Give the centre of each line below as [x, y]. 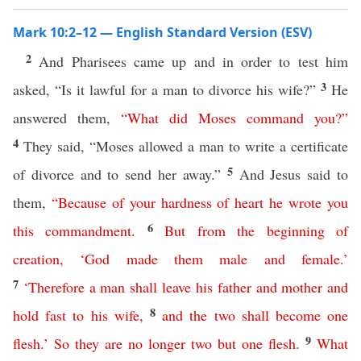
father [234, 287]
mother [302, 287]
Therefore [56, 287]
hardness [186, 202]
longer [167, 343]
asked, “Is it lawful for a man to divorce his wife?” [167, 89]
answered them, [67, 118]
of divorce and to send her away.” [120, 174]
